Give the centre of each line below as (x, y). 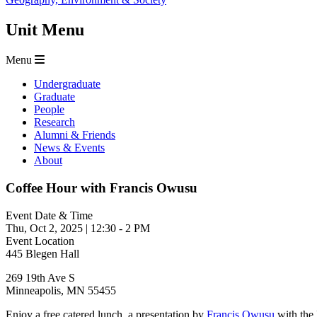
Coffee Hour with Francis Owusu (102, 188)
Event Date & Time (49, 215)
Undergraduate (67, 84)
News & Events (69, 148)
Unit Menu (45, 30)
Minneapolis (33, 290)
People (49, 110)
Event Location (40, 241)
